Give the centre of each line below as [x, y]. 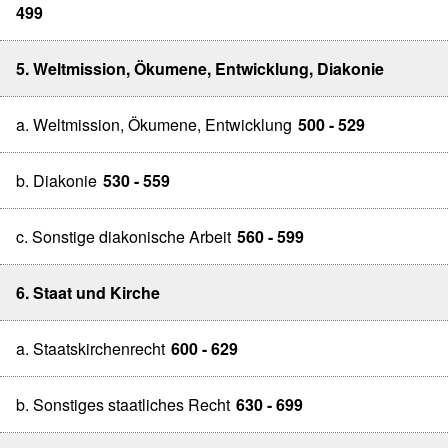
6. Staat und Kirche [88, 292]
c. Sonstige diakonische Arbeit [123, 236]
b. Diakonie [56, 180]
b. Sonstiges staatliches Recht [123, 404]
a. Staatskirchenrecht [90, 348]
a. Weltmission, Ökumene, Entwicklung [154, 124]
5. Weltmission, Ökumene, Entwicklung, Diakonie [200, 68]
